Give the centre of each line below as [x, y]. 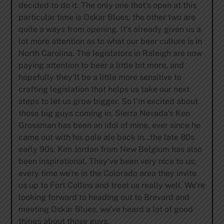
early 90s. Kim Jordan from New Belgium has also [110, 149]
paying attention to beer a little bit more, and [101, 65]
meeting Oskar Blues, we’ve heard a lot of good [105, 209]
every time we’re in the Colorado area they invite [107, 173]
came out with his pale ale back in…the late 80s [106, 137]
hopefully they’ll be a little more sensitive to [100, 77]
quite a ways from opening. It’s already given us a [109, 29]
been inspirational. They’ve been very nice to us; [107, 161]
